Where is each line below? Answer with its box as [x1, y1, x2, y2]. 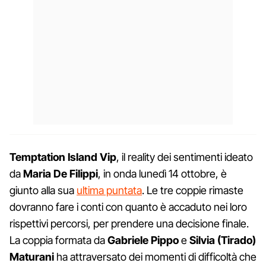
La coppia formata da [9, 233, 107, 246]
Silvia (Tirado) [189, 233, 256, 246]
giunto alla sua [9, 183, 77, 197]
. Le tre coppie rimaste [142, 183, 243, 197]
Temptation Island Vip [9, 150, 116, 163]
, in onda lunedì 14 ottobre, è [98, 167, 227, 180]
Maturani [9, 250, 54, 263]
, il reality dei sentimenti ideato [116, 150, 253, 163]
